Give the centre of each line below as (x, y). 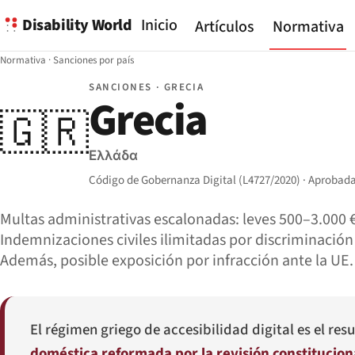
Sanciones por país (94, 60)
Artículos (225, 27)
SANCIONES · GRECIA (147, 87)
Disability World (77, 25)
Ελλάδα (113, 157)
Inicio (159, 25)
